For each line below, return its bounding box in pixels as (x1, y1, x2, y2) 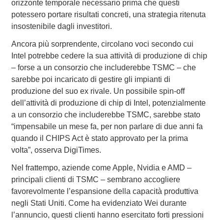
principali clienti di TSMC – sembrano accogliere (11, 175, 180, 184)
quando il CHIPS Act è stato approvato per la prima (11, 134, 188, 143)
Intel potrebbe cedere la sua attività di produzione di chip (11, 52, 207, 60)
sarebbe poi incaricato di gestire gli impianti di (11, 75, 170, 84)
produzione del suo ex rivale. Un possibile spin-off (11, 87, 185, 96)
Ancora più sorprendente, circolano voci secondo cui (11, 40, 193, 49)
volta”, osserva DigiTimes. (11, 146, 101, 155)
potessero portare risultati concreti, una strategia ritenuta (11, 10, 206, 19)
